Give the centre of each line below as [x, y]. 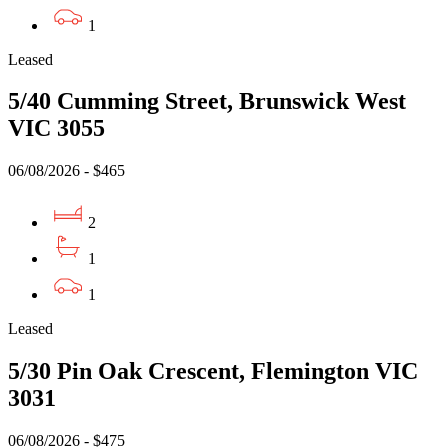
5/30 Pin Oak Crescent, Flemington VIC [213, 371]
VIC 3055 [56, 128]
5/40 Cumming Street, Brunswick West [207, 101]
